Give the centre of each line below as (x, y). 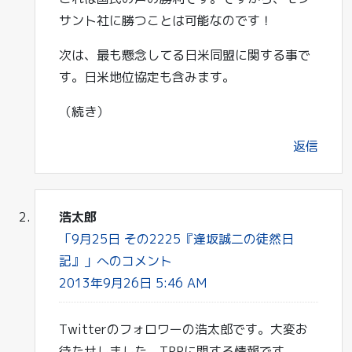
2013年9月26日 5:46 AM (133, 283)
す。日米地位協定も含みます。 (147, 77)
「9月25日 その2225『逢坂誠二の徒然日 (176, 239)
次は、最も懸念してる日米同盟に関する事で (185, 55)
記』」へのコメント (115, 261)
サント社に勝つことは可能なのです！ (166, 20)
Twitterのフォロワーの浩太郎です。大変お (183, 329)
